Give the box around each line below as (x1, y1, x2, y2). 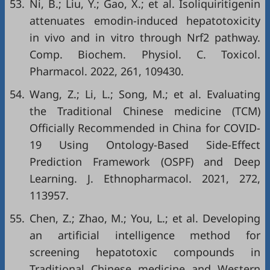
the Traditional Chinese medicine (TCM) (30, 104, 260, 118)
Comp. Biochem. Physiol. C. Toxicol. (30, 47, 260, 61)
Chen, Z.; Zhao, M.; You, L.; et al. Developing (30, 211, 260, 225)
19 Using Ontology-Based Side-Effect (30, 137, 260, 152)
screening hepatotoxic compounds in (30, 245, 260, 259)
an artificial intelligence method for (30, 228, 260, 242)
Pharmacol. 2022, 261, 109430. (30, 64, 184, 78)
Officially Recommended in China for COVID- (30, 121, 260, 135)
